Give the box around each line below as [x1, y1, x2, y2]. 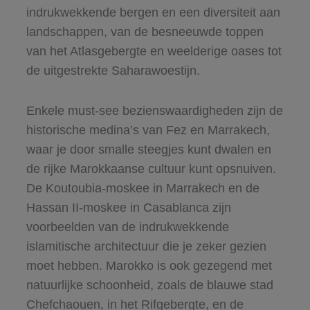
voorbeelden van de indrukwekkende [26, 219, 229, 234]
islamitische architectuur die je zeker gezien [26, 239, 266, 253]
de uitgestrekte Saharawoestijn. [26, 63, 200, 77]
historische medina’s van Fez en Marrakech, [26, 122, 270, 137]
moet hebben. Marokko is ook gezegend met [26, 258, 272, 273]
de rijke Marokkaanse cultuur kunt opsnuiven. [26, 161, 276, 176]
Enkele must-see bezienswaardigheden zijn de [26, 103, 283, 118]
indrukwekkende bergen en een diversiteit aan [26, 5, 280, 19]
